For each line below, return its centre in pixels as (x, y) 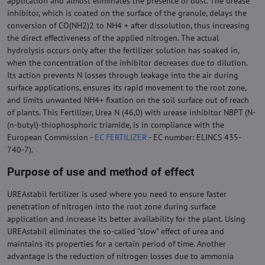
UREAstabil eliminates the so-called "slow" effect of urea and (116, 231)
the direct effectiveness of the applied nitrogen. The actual (113, 38)
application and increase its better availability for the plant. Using (126, 219)
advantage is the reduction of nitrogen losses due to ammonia (120, 256)
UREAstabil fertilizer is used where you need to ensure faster (117, 194)
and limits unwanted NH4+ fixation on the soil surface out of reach (128, 100)
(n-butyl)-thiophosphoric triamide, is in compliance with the (116, 125)
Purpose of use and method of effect (101, 172)
